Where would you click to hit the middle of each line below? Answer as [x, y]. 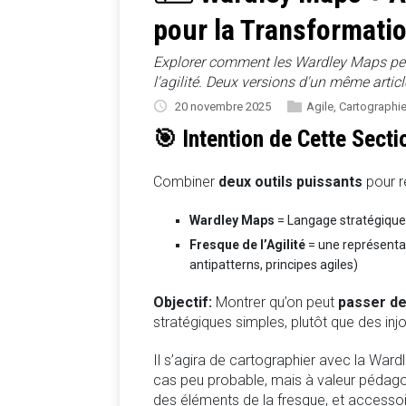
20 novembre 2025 [223, 106]
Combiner [186, 182]
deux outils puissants [290, 182]
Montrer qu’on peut [275, 303]
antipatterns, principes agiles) [274, 265]
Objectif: [183, 303]
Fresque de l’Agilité [247, 245]
